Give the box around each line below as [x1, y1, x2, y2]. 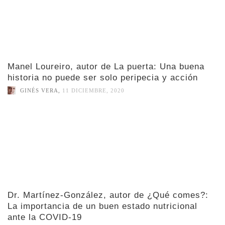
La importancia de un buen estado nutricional [8, 201, 197, 211]
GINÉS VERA [20, 87, 58, 94]
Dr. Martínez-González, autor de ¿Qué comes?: [8, 190, 208, 200]
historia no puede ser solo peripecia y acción [8, 72, 198, 82]
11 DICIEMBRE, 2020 [62, 87, 125, 94]
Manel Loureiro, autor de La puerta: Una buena [8, 61, 204, 71]
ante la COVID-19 [8, 212, 82, 222]
